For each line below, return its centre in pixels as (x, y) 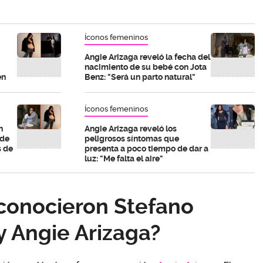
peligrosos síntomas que (132, 138)
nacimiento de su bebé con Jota (146, 67)
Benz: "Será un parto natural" (140, 77)
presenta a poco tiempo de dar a (146, 148)
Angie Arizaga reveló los (131, 128)
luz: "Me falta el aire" (124, 158)
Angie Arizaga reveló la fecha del (147, 57)
